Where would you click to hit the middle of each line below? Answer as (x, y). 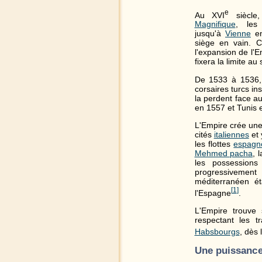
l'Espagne (213, 193)
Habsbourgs (217, 232)
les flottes (214, 144)
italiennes (231, 135)
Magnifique (215, 24)
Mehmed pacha (224, 154)
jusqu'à (210, 34)
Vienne (238, 34)
